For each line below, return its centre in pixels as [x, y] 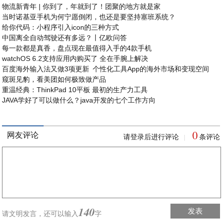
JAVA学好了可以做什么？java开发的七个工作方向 [79, 100]
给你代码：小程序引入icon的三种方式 [61, 27]
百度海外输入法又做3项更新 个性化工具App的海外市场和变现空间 [106, 69]
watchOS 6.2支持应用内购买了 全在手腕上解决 [75, 58]
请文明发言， [23, 214]
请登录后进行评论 [151, 137]
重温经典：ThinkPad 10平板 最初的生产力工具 [75, 90]
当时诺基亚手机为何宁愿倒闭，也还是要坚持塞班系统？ [89, 17]
